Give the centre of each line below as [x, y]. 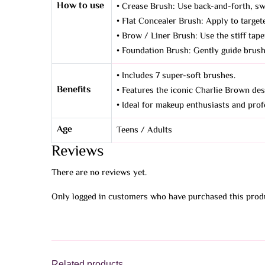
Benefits [74, 91]
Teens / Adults [144, 131]
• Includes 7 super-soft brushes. [176, 76]
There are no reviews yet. [99, 173]
